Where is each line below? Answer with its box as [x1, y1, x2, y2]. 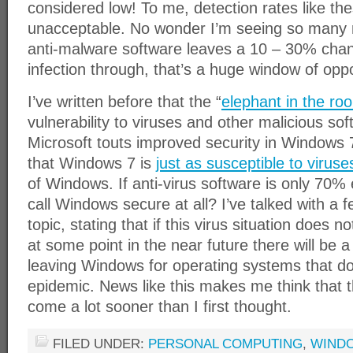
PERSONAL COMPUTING [148, 336, 303, 351]
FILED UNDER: [53, 336, 148, 351]
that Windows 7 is [28, 154, 156, 172]
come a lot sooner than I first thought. [28, 298, 292, 315]
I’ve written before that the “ [28, 93, 221, 110]
